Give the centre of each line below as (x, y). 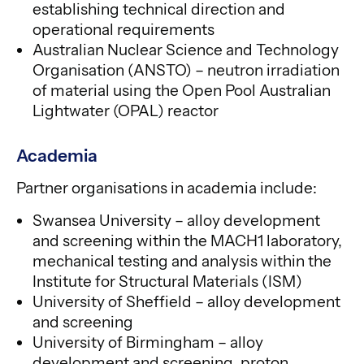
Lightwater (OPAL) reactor (126, 110)
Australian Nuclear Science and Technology (186, 50)
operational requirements (123, 29)
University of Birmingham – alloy (148, 342)
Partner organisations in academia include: (167, 188)
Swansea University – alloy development (176, 220)
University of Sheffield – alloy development (186, 301)
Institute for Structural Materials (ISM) (167, 281)
